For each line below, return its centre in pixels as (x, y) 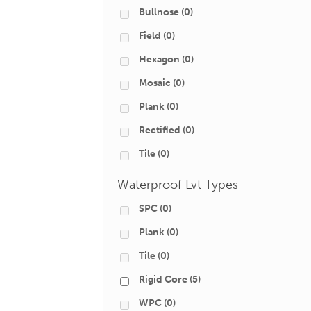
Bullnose (159, 12)
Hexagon (159, 59)
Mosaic (155, 83)
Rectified (160, 130)
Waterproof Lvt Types (178, 185)
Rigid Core (163, 279)
